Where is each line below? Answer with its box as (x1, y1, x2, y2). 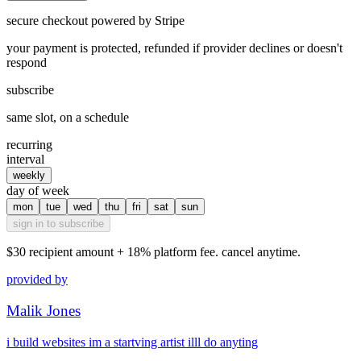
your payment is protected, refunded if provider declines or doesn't (6, 41, 342, 56)
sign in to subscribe (13, 218, 104, 230)
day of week (6, 184, 69, 198)
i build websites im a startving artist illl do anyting (6, 334, 258, 349)
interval (6, 152, 44, 167)
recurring (6, 138, 52, 152)
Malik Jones (6, 301, 81, 319)
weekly (13, 169, 45, 182)
